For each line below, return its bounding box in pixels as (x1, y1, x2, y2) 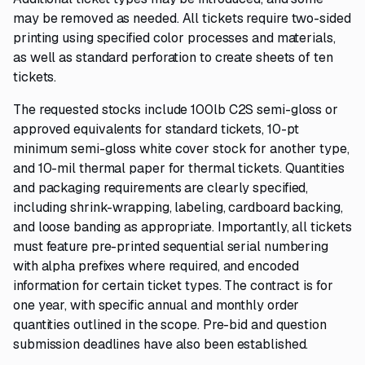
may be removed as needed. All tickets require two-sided (13, 10, 351, 27)
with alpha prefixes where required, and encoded (13, 257, 299, 275)
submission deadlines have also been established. (13, 336, 309, 353)
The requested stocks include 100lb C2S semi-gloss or (13, 101, 339, 118)
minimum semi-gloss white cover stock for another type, (13, 140, 350, 157)
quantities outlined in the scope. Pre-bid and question (13, 316, 327, 333)
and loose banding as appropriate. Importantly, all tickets (13, 218, 352, 235)
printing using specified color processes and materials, (13, 29, 336, 46)
